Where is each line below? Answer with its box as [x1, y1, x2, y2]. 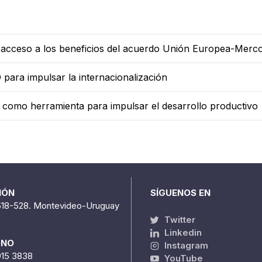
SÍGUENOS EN [150, 187, 211, 198]
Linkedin [162, 226, 202, 238]
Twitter [162, 213, 195, 225]
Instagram [162, 239, 208, 251]
